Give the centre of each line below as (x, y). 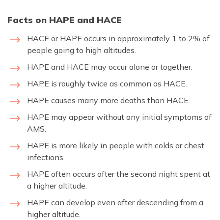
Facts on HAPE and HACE (65, 20)
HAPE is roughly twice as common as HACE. (107, 83)
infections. (46, 157)
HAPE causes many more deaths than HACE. (109, 100)
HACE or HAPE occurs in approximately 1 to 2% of (118, 38)
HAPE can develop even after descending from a (115, 202)
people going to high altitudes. (82, 50)
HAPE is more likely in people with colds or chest (116, 145)
